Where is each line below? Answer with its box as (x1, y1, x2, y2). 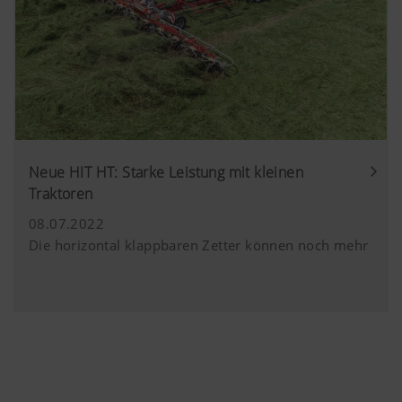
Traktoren (29, 183, 93, 204)
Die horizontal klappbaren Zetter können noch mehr (29, 235, 369, 254)
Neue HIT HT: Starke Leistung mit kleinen (29, 162, 303, 182)
